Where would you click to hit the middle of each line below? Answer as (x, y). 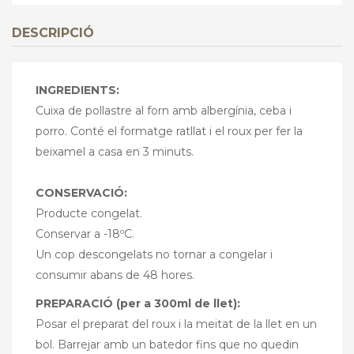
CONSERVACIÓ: (81, 193)
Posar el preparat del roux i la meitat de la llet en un (176, 324)
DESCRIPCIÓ (53, 33)
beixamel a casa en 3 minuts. (115, 152)
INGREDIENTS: (77, 90)
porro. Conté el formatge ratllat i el (132, 131)
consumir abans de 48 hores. (115, 275)
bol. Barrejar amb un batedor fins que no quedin (167, 345)
